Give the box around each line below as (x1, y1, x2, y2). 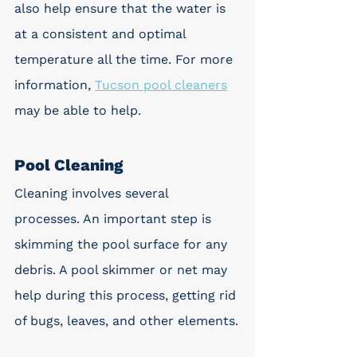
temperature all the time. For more (14, 52, 237, 67)
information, (14, 77, 95, 92)
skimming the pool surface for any (14, 237, 231, 252)
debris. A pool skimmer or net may (14, 262, 231, 277)
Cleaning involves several (14, 186, 172, 201)
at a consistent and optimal (14, 26, 190, 41)
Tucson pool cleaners (95, 77, 227, 92)
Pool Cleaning (14, 155, 123, 175)
